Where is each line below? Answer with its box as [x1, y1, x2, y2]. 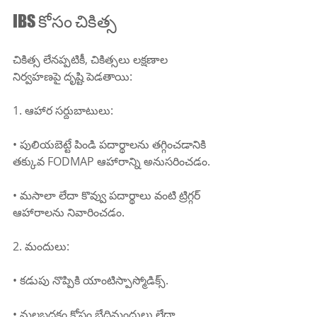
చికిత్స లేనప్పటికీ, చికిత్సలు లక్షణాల [13, 52, 171, 68]
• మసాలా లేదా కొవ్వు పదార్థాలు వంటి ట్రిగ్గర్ [13, 188, 203, 204]
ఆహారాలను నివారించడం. [13, 204, 125, 221]
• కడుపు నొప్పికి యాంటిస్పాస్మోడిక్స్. [13, 272, 168, 289]
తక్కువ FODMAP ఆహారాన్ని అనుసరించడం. [13, 154, 210, 170]
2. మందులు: [13, 238, 69, 255]
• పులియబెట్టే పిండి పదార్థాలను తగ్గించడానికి [13, 137, 209, 153]
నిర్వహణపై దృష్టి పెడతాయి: [13, 69, 132, 85]
